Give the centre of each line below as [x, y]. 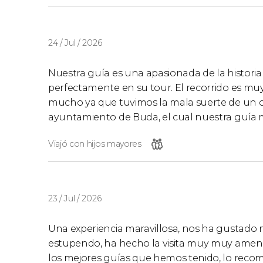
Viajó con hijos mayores [95, 144]
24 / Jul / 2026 [75, 43]
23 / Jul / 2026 [75, 198]
